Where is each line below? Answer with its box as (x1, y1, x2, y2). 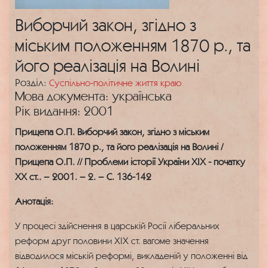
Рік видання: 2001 (15, 103, 114, 118)
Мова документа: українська (15, 89, 172, 103)
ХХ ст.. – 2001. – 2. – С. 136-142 (15, 171, 151, 182)
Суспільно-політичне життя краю (49, 77, 181, 88)
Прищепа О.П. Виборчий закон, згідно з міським (15, 126, 209, 137)
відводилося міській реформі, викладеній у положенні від (15, 250, 248, 261)
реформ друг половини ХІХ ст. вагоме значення (15, 235, 209, 246)
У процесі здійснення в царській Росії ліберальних (15, 220, 220, 231)
